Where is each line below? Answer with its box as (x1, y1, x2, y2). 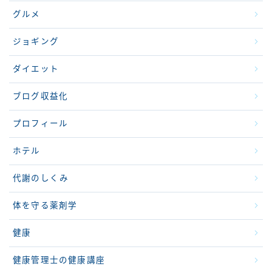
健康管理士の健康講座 (13, 255, 105, 265)
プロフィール (13, 118, 69, 128)
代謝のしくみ (13, 173, 69, 183)
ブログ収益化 (13, 91, 69, 101)
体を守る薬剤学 (13, 200, 78, 210)
